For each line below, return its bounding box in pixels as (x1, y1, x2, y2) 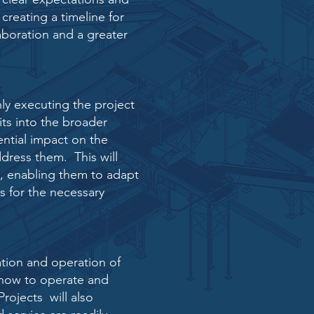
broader (62, 114, 111, 130)
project (95, 97, 135, 112)
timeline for (61, 9, 124, 25)
